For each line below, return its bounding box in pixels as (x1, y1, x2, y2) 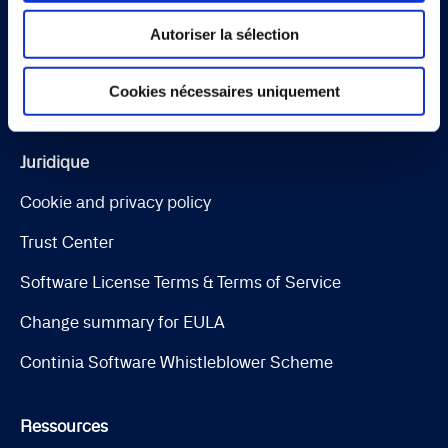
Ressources (20, 416, 108, 437)
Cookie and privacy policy (20, 192, 211, 213)
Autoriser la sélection (149, 25, 299, 43)
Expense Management (20, 8, 188, 29)
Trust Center (20, 232, 114, 253)
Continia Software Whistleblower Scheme (20, 352, 333, 373)
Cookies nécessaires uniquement (108, 82, 340, 100)
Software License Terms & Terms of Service (20, 272, 341, 293)
